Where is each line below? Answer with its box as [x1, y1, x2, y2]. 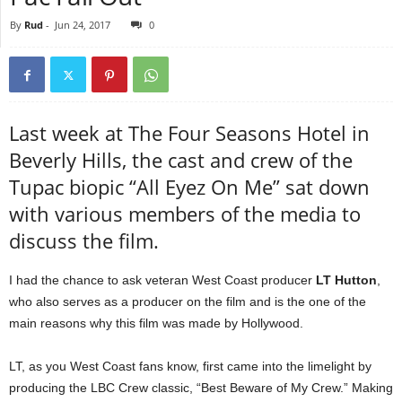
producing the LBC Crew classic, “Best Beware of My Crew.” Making [9, 380, 393, 396]
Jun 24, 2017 [55, 18, 110, 32]
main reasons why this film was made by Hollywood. [9, 316, 303, 331]
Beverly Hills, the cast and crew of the [9, 146, 353, 174]
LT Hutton [316, 273, 377, 288]
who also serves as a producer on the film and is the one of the [9, 294, 366, 310]
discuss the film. [9, 227, 159, 255]
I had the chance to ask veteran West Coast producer [9, 273, 316, 288]
